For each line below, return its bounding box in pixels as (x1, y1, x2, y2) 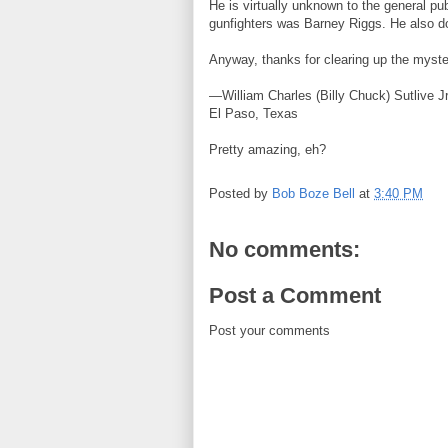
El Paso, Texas (209, 106, 298, 121)
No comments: (209, 237, 360, 262)
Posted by (209, 186, 272, 202)
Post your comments (209, 322, 330, 338)
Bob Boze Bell (272, 186, 355, 202)
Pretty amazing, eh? (209, 142, 326, 157)
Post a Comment (209, 282, 381, 308)
